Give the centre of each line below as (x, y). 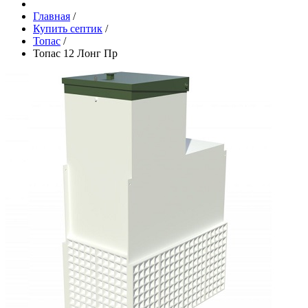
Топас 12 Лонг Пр (75, 53)
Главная (52, 16)
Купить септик (68, 29)
